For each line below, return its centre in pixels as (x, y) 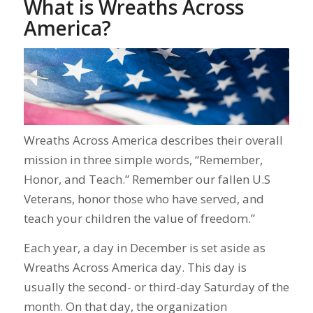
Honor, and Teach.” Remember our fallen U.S (147, 179)
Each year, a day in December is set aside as (144, 248)
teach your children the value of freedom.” (140, 218)
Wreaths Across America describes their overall (153, 140)
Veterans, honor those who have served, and (144, 198)
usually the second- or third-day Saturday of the (156, 287)
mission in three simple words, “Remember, (143, 159)
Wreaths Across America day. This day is (135, 268)
